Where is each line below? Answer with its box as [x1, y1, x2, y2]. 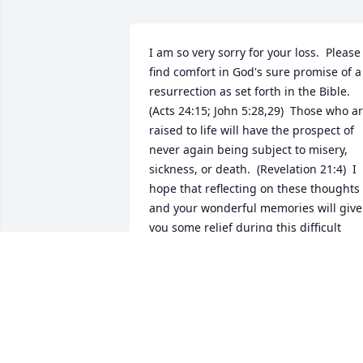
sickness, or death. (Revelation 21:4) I [149, 161, 357, 177]
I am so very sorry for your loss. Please [149, 45, 361, 61]
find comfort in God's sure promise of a [149, 64, 361, 80]
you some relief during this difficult [149, 220, 341, 236]
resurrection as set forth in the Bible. [149, 83, 353, 100]
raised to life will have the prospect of [149, 122, 354, 139]
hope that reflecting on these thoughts [149, 181, 360, 197]
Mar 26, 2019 [149, 293, 220, 309]
